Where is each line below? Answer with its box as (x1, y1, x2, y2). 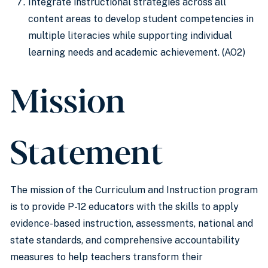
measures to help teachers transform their (10, 251, 203, 263)
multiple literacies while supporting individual (28, 30, 232, 41)
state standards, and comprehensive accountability (10, 234, 240, 246)
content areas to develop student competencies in (28, 13, 254, 25)
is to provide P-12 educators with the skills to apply (10, 201, 239, 212)
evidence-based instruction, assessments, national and (10, 218, 253, 229)
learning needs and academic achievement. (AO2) (28, 47, 245, 58)
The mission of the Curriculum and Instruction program (10, 184, 258, 196)
